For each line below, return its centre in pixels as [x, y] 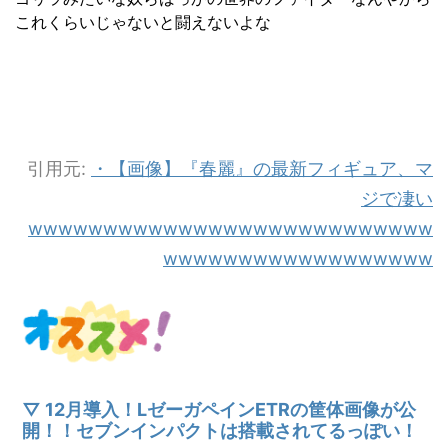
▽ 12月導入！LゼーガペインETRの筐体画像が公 [219, 409]
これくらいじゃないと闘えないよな [143, 21]
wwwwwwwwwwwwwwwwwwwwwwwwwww [230, 228]
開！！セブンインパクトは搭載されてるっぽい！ [220, 430]
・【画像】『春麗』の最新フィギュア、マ [262, 168]
